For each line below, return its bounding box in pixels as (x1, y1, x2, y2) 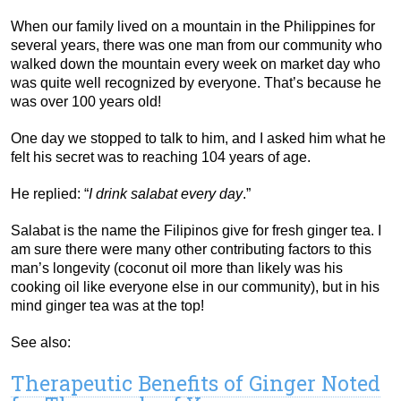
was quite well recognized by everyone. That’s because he (11, 75, 381, 91)
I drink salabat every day (89, 186, 243, 202)
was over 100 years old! (11, 94, 161, 110)
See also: (11, 335, 71, 351)
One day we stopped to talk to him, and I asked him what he (11, 131, 386, 147)
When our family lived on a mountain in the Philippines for (11, 19, 375, 35)
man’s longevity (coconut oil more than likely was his (11, 260, 343, 277)
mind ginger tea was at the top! (11, 298, 204, 314)
